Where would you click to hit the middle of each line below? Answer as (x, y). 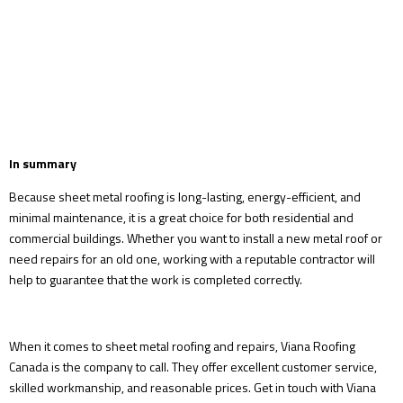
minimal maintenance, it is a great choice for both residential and (181, 218)
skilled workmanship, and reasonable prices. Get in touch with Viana (193, 388)
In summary (43, 164)
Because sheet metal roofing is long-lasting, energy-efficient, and (185, 197)
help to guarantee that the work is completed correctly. (156, 280)
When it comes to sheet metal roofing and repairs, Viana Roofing (182, 346)
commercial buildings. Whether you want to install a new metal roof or (196, 238)
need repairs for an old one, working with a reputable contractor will (192, 259)
